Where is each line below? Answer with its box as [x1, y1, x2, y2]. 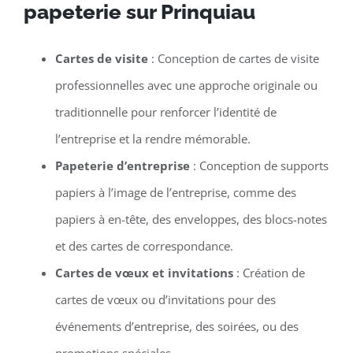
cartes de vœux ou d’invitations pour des [54, 291, 276, 307]
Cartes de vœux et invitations [54, 264, 233, 281]
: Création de [232, 264, 305, 281]
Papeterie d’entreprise [54, 157, 190, 173]
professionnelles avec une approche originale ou [54, 76, 318, 93]
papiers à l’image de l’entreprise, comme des [54, 184, 296, 200]
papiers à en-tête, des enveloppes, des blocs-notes [54, 210, 327, 227]
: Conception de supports [189, 157, 329, 173]
